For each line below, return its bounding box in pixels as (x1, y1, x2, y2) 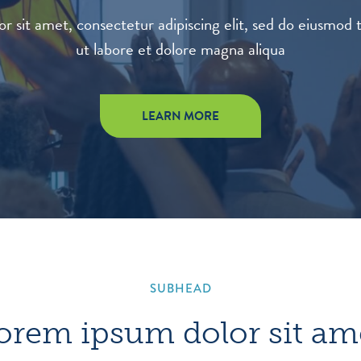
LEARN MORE (142, 107, 219, 125)
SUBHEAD (149, 280, 212, 297)
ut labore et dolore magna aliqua (76, 36, 285, 62)
